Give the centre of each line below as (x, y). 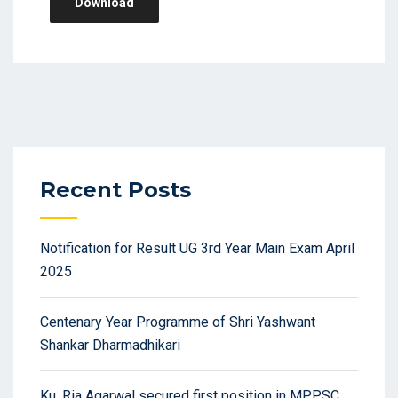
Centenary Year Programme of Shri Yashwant (178, 322)
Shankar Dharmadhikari (110, 345)
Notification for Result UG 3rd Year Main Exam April (197, 248)
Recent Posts (115, 189)
